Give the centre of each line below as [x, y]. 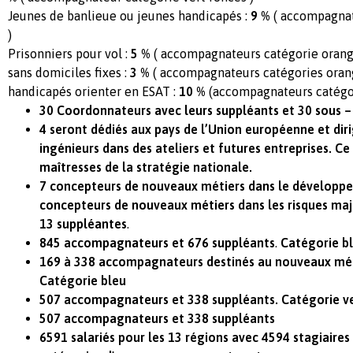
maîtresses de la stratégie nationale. [146, 167]
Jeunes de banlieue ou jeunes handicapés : [128, 15]
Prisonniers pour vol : [69, 53]
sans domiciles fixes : [69, 72]
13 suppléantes [83, 223]
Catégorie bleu [83, 280]
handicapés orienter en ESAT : [93, 91]
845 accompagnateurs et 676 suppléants [157, 242]
